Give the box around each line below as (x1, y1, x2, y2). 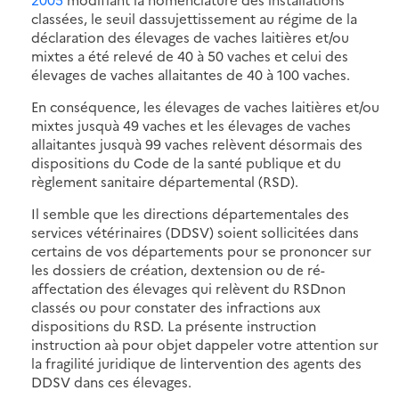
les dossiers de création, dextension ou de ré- (31, 259, 325, 279)
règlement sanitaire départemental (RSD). (31, 171, 298, 191)
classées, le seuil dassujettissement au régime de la (31, 8, 357, 28)
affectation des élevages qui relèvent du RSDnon (31, 278, 346, 297)
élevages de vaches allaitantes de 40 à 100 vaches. (31, 64, 350, 84)
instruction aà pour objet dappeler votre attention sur (31, 334, 379, 354)
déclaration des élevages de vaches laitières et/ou (31, 27, 349, 46)
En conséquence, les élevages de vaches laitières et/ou (31, 96, 379, 116)
